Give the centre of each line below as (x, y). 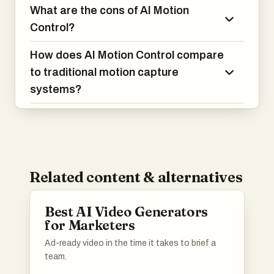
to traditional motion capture (104, 72)
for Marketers (90, 225)
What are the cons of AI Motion (109, 11)
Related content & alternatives (136, 177)
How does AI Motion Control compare (127, 55)
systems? (56, 90)
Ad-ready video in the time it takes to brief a (130, 243)
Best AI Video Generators (127, 212)
